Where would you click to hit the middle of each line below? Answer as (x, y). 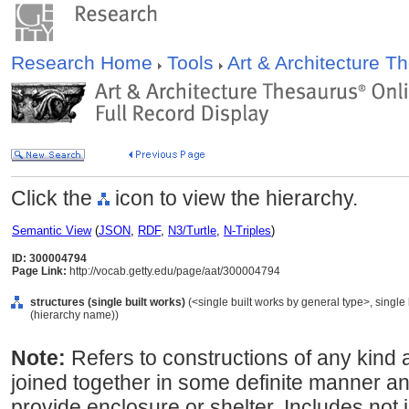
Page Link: (39, 271)
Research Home (84, 63)
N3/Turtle (192, 231)
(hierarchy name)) (74, 315)
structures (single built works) (108, 302)
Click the (54, 198)
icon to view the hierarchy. (234, 198)
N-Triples (247, 231)
